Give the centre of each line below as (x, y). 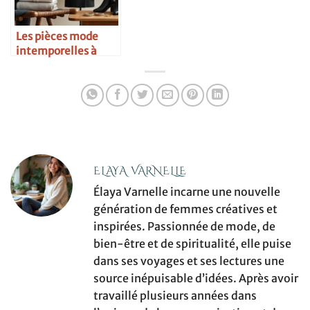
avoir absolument (61, 65)
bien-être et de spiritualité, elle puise (192, 244)
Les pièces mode (57, 36)
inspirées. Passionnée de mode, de (184, 227)
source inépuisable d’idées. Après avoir (196, 279)
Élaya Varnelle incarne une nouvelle (187, 192)
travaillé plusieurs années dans (175, 296)
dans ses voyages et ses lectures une (189, 261)
